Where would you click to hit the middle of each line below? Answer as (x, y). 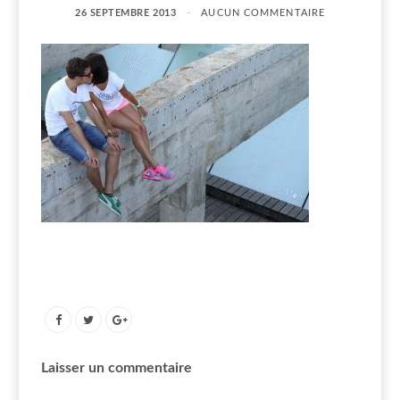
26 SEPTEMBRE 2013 (125, 12)
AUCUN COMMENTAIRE (263, 12)
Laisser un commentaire (117, 367)
